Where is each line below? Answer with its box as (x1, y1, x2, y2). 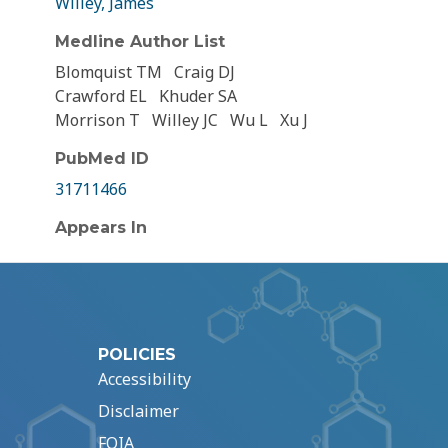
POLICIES (98, 345, 176, 365)
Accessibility (98, 368, 191, 391)
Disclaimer (98, 400, 179, 423)
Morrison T (55, 109, 140, 132)
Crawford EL (55, 85, 147, 108)
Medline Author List (55, 32, 225, 52)
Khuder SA (159, 85, 237, 108)
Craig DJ (174, 61, 235, 84)
